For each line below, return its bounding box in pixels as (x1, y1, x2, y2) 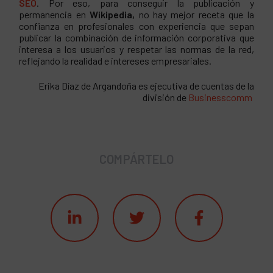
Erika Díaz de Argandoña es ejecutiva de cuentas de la (38, 80, 254, 92)
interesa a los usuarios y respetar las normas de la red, (19, 43, 254, 55)
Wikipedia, (90, 8, 139, 20)
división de (142, 91, 188, 104)
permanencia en (19, 8, 90, 20)
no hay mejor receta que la (138, 8, 254, 20)
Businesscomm (188, 91, 254, 104)
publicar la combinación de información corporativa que (19, 31, 254, 43)
